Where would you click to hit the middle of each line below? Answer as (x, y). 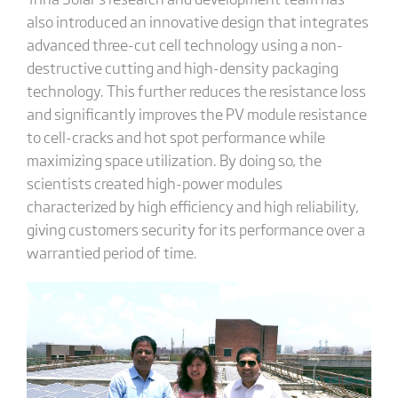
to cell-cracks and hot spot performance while (175, 136)
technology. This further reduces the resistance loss (196, 90)
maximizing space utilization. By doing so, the (174, 159)
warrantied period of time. (111, 252)
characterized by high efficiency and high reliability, (192, 206)
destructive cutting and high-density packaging (182, 67)
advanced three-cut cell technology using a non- (184, 44)
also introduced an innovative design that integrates (197, 21)
